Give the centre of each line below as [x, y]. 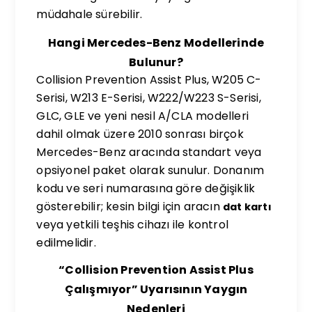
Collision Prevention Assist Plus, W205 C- [149, 80]
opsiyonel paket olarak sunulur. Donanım [150, 170]
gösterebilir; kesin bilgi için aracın [130, 206]
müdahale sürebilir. [89, 14]
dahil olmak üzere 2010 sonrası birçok [140, 134]
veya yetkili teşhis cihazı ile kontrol [133, 225]
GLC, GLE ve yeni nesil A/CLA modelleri [143, 116]
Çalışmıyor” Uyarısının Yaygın [156, 289]
